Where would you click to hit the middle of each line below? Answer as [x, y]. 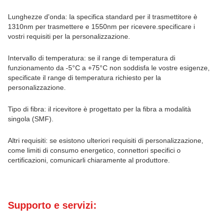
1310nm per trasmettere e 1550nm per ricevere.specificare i [101, 27]
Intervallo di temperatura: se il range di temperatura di [92, 58]
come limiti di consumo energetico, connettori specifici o [94, 150]
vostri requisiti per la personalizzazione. [69, 36]
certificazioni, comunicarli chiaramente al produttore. [89, 160]
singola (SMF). [31, 119]
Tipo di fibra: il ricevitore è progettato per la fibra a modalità [99, 109]
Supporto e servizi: [52, 205]
